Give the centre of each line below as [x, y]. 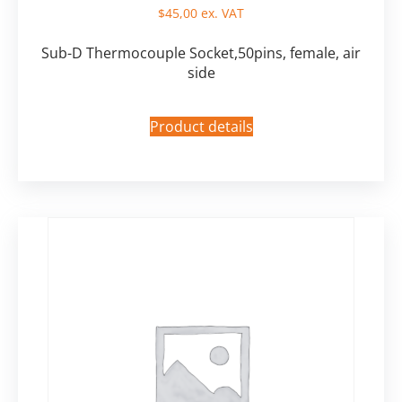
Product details [201, 127]
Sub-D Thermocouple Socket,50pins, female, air [201, 52]
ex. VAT [221, 13]
